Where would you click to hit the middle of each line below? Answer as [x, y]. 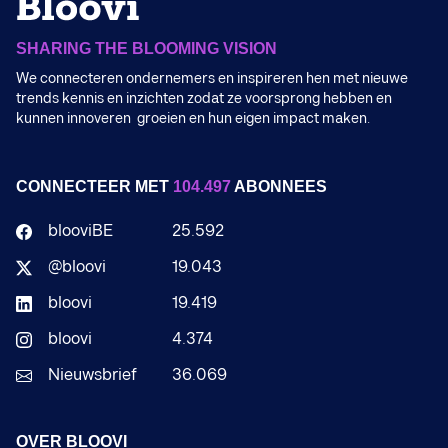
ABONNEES [279, 186]
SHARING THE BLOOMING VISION [146, 48]
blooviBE [80, 231]
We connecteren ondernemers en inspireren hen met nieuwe [212, 78]
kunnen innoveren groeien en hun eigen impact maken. [193, 118]
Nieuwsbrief [92, 375]
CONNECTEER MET [94, 186]
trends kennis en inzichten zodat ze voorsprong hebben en [204, 98]
